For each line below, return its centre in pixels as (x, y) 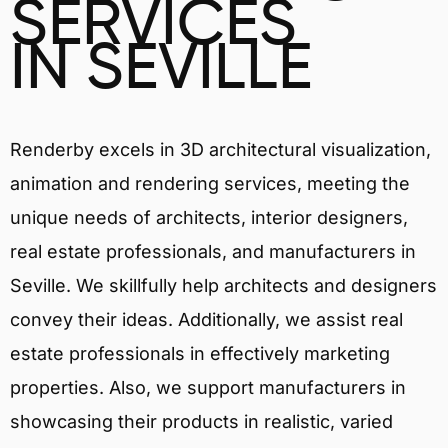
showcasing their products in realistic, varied (201, 421)
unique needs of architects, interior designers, (209, 217)
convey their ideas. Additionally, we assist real (206, 319)
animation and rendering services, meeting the (210, 183)
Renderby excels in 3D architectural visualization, (220, 149)
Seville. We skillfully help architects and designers (223, 285)
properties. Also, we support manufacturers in (208, 387)
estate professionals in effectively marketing (200, 353)
